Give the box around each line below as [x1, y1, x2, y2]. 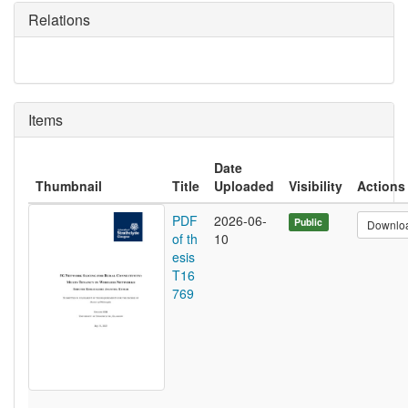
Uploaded [214, 177, 274, 196]
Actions [357, 177, 405, 196]
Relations [28, 9, 90, 31]
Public [294, 215, 323, 229]
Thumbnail [36, 177, 102, 196]
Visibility [289, 177, 342, 196]
